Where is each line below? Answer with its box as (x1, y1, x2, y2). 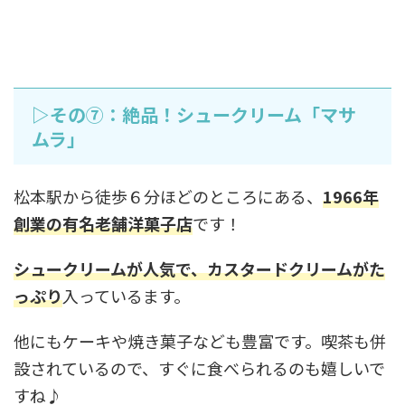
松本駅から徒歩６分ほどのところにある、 (14, 184, 323, 208)
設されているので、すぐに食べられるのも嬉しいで (14, 355, 385, 380)
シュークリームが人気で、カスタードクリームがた (14, 256, 385, 280)
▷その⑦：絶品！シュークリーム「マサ (32, 100, 356, 127)
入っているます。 (62, 283, 190, 307)
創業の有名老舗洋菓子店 (14, 211, 193, 235)
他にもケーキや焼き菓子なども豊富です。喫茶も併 (14, 328, 386, 353)
